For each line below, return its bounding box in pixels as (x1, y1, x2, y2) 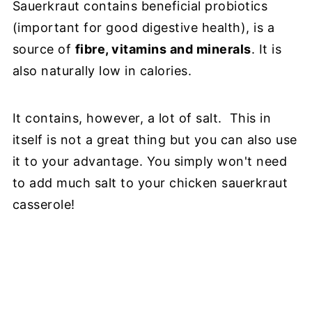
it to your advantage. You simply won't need (12, 154, 288, 169)
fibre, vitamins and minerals (75, 42, 251, 56)
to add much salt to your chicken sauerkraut (12, 175, 288, 190)
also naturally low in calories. (12, 63, 196, 78)
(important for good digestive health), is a (12, 20, 275, 35)
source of (12, 42, 75, 56)
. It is (251, 42, 282, 56)
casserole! (12, 197, 79, 212)
